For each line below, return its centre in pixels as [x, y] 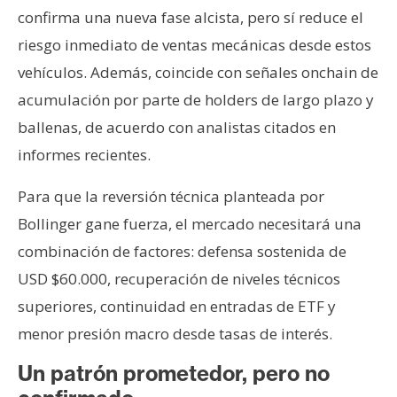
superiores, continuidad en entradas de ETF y [177, 306]
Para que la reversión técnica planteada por [171, 196]
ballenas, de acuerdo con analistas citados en [177, 127]
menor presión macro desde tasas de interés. [175, 333]
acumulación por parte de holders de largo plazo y [196, 99]
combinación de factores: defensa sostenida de [182, 251]
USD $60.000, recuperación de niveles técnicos [179, 278]
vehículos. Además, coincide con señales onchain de [198, 72]
